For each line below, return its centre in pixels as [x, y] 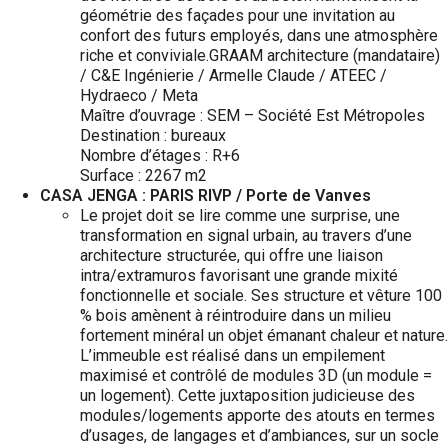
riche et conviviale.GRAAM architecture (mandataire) [260, 55]
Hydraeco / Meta [139, 95]
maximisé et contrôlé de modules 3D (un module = [256, 375]
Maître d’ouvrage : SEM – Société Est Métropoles [252, 115]
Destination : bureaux [153, 135]
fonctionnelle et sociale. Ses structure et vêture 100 [261, 295]
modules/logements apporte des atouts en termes [257, 415]
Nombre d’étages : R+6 [160, 155]
